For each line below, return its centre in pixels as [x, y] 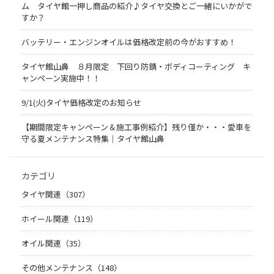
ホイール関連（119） [60, 218]
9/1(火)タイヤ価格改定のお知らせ [81, 102]
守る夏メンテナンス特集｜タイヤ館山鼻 [93, 138]
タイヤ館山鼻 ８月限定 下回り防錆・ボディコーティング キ [136, 66]
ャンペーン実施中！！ [61, 78]
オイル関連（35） [54, 243]
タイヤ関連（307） [56, 194]
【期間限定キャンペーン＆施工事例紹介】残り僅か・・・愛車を [136, 127]
